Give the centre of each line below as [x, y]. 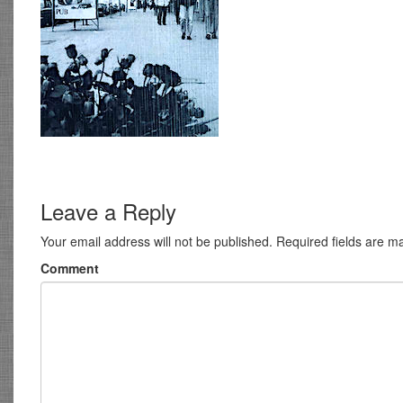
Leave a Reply [108, 211]
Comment [70, 269]
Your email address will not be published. [157, 242]
